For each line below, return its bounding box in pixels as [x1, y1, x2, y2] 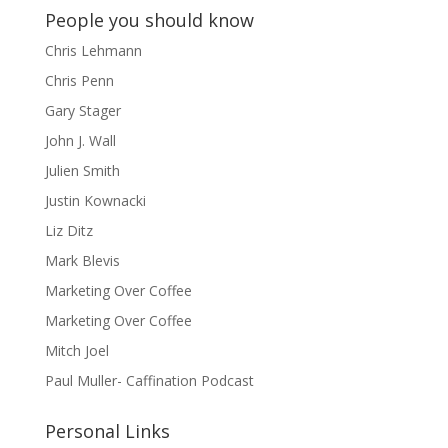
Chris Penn [44, 71, 114, 90]
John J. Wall [44, 131, 116, 150]
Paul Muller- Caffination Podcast [44, 371, 254, 390]
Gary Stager [44, 101, 121, 120]
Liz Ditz [44, 221, 93, 240]
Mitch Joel [44, 341, 109, 360]
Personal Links [44, 419, 170, 443]
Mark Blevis [44, 251, 120, 270]
